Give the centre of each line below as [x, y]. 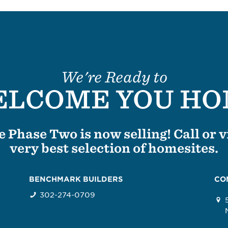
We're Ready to [114, 77]
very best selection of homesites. [114, 149]
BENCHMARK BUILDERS [76, 179]
